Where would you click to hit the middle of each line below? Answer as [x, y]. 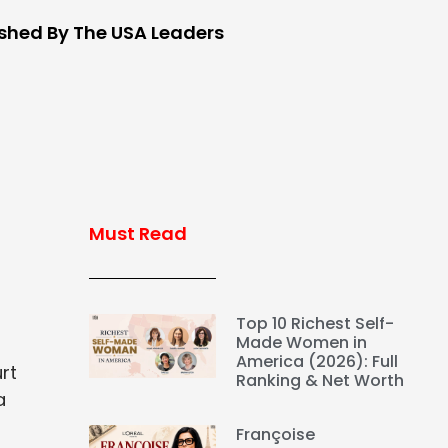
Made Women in [302, 343]
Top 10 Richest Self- [315, 324]
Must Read [137, 234]
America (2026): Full [317, 362]
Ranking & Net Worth [320, 381]
